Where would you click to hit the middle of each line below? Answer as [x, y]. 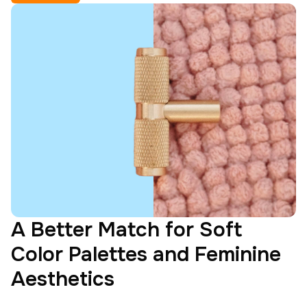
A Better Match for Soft [126, 230]
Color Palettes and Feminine [146, 254]
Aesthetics [63, 279]
